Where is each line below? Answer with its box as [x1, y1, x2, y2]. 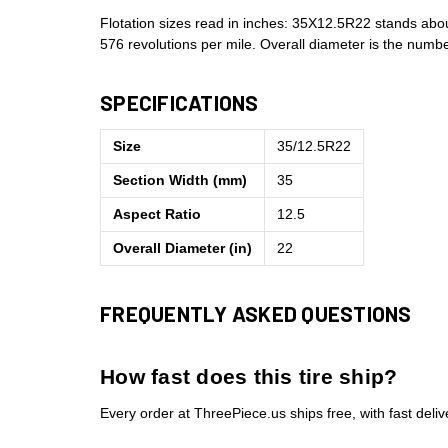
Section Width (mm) [113, 172, 247, 189]
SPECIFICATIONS [100, 90, 259, 116]
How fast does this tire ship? [100, 365, 398, 389]
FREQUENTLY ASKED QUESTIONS [100, 301, 412, 327]
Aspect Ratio [113, 206, 201, 223]
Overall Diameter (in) [113, 240, 252, 257]
